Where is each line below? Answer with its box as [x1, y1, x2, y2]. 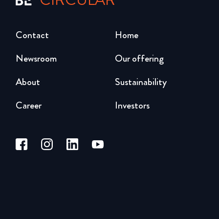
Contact [16, 28, 49, 42]
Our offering [114, 51, 164, 66]
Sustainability [114, 75, 167, 89]
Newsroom [16, 51, 57, 66]
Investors [114, 98, 150, 112]
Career [16, 98, 42, 112]
